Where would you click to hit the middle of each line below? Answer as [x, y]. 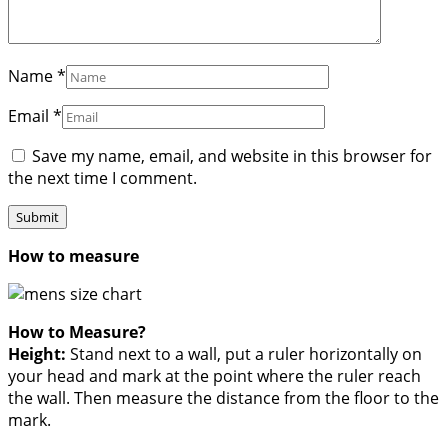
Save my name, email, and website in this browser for [232, 156]
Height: [37, 354]
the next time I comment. [102, 178]
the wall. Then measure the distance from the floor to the [223, 398]
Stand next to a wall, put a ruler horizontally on [244, 354]
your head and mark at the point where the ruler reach [214, 376]
